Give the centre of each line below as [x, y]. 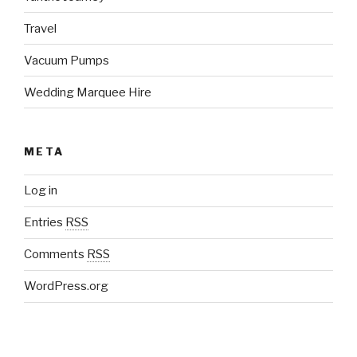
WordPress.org [66, 286]
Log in [41, 191]
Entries [45, 223]
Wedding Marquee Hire [88, 92]
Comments [55, 255]
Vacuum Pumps [67, 60]
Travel [40, 28]
